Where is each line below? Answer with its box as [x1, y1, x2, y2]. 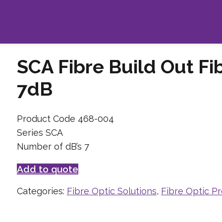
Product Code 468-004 [16, 113, 114, 124]
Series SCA [16, 127, 63, 138]
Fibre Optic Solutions [66, 185, 157, 196]
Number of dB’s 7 [16, 141, 89, 152]
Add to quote [16, 163, 78, 174]
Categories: [16, 185, 67, 196]
